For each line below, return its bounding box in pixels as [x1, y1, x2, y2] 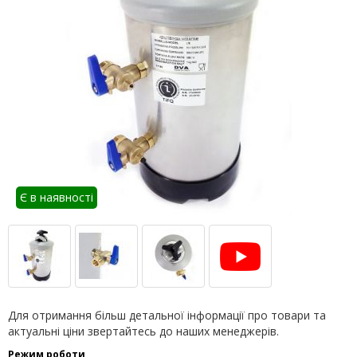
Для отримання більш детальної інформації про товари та [8, 307, 326, 323]
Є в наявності [20, 189, 93, 205]
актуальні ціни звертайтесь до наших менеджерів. [8, 323, 279, 339]
